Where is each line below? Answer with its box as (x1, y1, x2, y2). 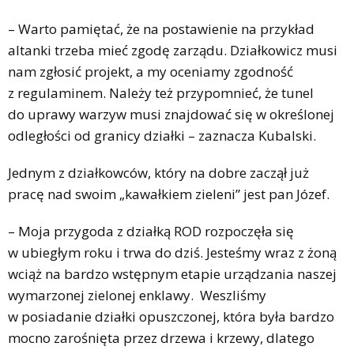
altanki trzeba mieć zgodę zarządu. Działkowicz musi (8, 40, 337, 59)
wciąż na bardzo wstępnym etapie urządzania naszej (8, 264, 337, 283)
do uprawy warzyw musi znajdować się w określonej (8, 104, 334, 123)
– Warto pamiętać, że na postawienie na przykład (8, 19, 314, 38)
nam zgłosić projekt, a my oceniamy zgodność (8, 62, 293, 81)
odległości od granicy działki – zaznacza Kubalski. (8, 126, 316, 145)
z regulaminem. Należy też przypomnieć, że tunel (8, 83, 314, 102)
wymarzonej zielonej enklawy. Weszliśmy (8, 285, 266, 304)
